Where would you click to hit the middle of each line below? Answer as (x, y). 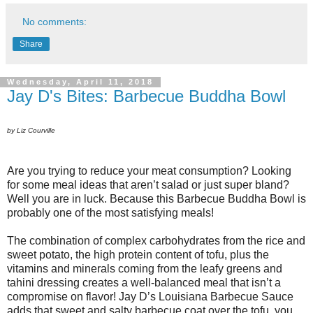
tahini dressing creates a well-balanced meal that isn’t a (144, 283)
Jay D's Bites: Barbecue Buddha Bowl (146, 96)
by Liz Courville (31, 131)
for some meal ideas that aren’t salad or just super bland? (148, 185)
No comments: (55, 21)
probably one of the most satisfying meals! (110, 213)
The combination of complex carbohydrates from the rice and (156, 241)
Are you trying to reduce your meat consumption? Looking (149, 171)
